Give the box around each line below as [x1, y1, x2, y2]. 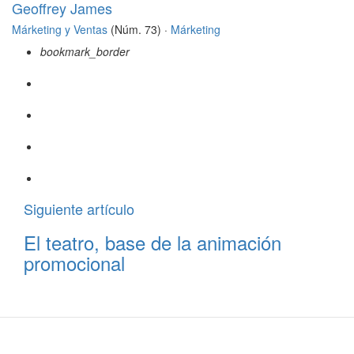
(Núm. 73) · [107, 21, 171, 38]
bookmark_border [40, 43, 130, 60]
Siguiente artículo [24, 198, 134, 220]
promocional [24, 249, 125, 277]
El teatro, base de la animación [24, 228, 281, 257]
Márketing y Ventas [12, 21, 107, 38]
